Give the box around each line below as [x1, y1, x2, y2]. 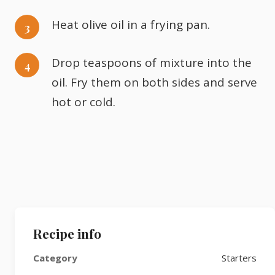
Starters [222, 252, 257, 264]
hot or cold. [52, 94, 115, 110]
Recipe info [33, 225, 101, 242]
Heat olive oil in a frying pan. [52, 17, 210, 33]
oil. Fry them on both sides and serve [52, 74, 257, 90]
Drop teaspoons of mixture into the [52, 55, 252, 71]
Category [33, 252, 77, 264]
